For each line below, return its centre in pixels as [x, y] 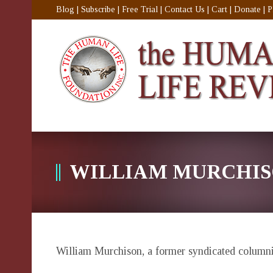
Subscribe [98, 9]
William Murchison [99, 251]
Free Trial [140, 9]
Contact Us [185, 9]
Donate [247, 9]
